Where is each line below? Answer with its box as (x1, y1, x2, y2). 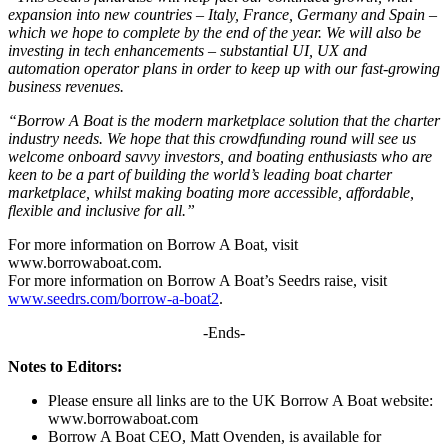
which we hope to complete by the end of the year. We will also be (8, 24, 421, 42)
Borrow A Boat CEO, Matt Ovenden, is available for (48, 428, 381, 446)
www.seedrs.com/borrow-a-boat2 (8, 290, 219, 308)
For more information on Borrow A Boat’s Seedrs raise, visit (8, 272, 387, 290)
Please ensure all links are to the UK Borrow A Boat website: (48, 392, 433, 410)
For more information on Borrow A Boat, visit (8, 236, 298, 254)
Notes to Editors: (8, 358, 122, 376)
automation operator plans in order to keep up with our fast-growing (8, 60, 440, 78)
